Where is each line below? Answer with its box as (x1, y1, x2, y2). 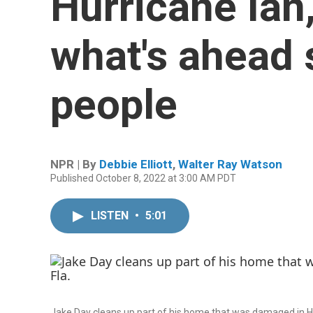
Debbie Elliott (99, 157, 173, 171)
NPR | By (50, 157, 99, 171)
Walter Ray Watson (178, 157, 282, 171)
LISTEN (91, 209, 131, 222)
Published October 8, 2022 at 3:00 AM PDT (50, 173, 236, 184)
